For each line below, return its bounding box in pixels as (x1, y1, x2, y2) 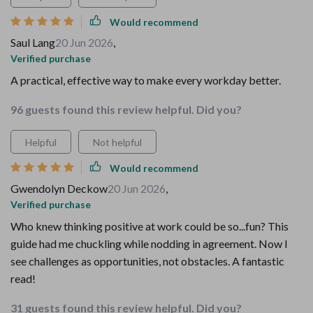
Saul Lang (10, 36, 55, 49)
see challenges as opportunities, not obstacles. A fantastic (10, 254, 284, 268)
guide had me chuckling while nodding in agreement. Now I (10, 237, 288, 250)
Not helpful (93, 136, 142, 148)
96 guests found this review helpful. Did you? (10, 103, 242, 116)
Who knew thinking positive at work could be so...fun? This (10, 219, 289, 233)
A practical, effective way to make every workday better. (10, 73, 281, 87)
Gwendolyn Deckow (10, 182, 108, 195)
